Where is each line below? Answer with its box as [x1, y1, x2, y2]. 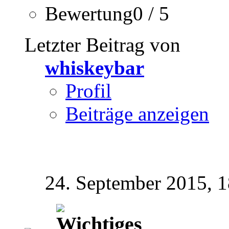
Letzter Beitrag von [25, 34, 180, 56]
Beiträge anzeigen [65, 103, 209, 125]
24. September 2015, [45, 172, 217, 194]
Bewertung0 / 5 [45, 3, 169, 25]
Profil [65, 80, 111, 102]
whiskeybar [45, 57, 144, 79]
